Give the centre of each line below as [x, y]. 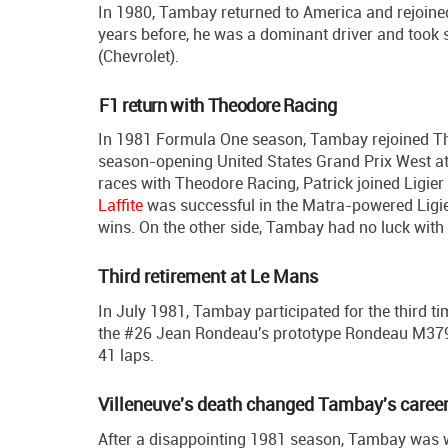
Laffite [120, 205]
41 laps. [126, 355]
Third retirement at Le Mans [208, 276]
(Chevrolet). [138, 56]
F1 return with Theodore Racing [218, 105]
